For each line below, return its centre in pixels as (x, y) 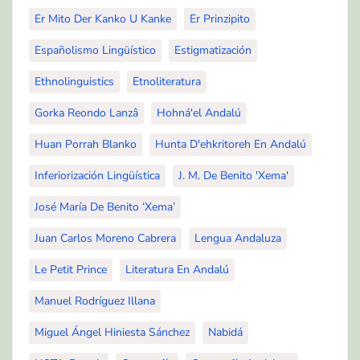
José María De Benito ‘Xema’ (105, 207)
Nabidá (225, 333)
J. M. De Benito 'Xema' (233, 176)
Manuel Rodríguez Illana (95, 301)
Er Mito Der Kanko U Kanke (103, 19)
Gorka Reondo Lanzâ (86, 113)
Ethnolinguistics (74, 82)
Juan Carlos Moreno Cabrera (105, 239)
